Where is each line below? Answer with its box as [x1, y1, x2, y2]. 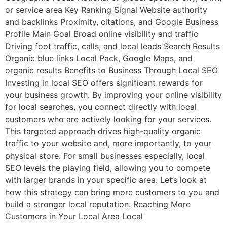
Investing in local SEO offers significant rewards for [5, 77, 203, 88]
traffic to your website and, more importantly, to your [5, 138, 211, 148]
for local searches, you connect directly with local [5, 101, 197, 112]
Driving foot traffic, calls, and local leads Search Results [5, 41, 220, 51]
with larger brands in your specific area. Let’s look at [5, 174, 207, 185]
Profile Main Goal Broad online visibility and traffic [5, 28, 198, 39]
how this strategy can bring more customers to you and [5, 186, 219, 197]
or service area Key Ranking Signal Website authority [5, 4, 207, 15]
